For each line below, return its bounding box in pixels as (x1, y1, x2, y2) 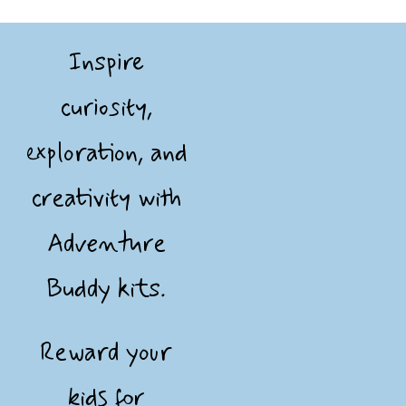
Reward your (40, 336, 172, 371)
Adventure (46, 227, 166, 262)
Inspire (68, 46, 144, 81)
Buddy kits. (46, 273, 166, 307)
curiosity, (60, 92, 152, 126)
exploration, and (24, 137, 188, 171)
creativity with (31, 182, 181, 217)
